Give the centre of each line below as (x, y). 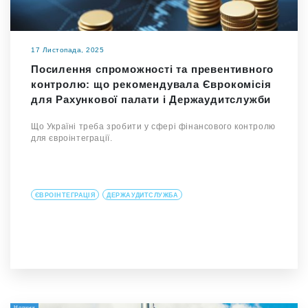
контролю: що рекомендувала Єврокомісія (151, 84)
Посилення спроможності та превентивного (153, 69)
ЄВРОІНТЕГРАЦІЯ (65, 195)
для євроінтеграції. (72, 138)
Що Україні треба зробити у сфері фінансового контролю (153, 126)
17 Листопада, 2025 (67, 50)
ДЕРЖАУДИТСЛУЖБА (143, 195)
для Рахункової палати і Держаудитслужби (151, 99)
